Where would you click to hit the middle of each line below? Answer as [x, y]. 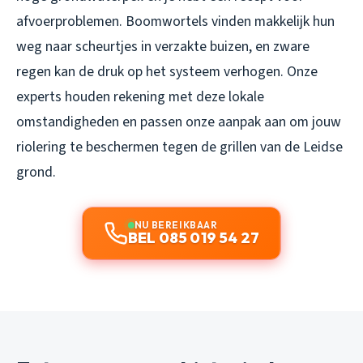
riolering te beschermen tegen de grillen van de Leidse [179, 147]
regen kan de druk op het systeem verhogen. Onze [167, 71]
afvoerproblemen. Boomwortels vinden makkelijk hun [175, 21]
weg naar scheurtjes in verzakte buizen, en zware [163, 46]
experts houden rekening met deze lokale [140, 96]
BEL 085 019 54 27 [194, 237]
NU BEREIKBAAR [176, 224]
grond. [36, 172]
